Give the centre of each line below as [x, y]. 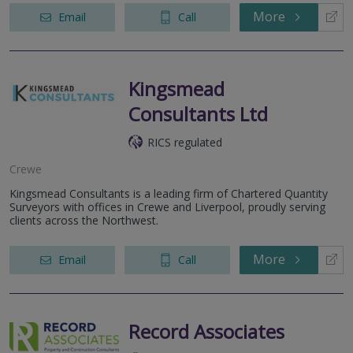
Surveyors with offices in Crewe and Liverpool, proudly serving [167, 206]
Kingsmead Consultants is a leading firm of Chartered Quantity [169, 193]
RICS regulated [185, 142]
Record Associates [206, 331]
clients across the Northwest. [84, 220]
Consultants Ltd [198, 113]
